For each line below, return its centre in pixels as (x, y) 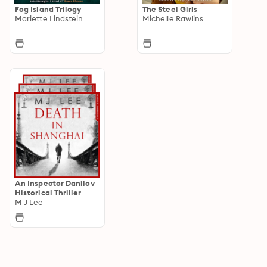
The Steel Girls (170, 9)
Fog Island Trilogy (48, 9)
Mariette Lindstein (49, 18)
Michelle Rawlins (173, 18)
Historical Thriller (48, 192)
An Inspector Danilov (55, 183)
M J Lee (29, 202)
